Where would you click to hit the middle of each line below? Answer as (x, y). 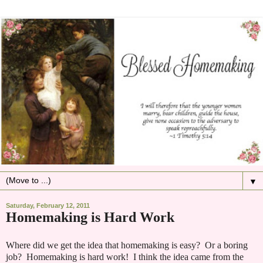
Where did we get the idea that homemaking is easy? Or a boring (127, 245)
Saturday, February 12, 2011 (48, 205)
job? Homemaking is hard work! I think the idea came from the (125, 257)
